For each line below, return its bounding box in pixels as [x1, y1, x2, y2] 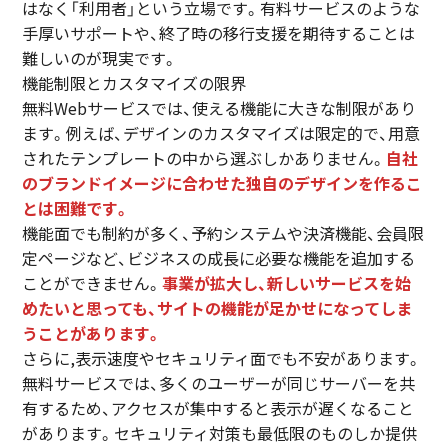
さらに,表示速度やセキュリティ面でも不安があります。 [22, 345, 423, 370]
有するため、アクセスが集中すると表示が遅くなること [22, 395, 415, 420]
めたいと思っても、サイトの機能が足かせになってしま [22, 295, 413, 320]
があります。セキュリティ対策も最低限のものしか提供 [22, 420, 418, 445]
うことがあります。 [22, 320, 163, 345]
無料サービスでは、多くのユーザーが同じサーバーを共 [22, 370, 416, 395]
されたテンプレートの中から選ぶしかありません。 [22, 145, 387, 170]
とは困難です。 [22, 195, 131, 220]
